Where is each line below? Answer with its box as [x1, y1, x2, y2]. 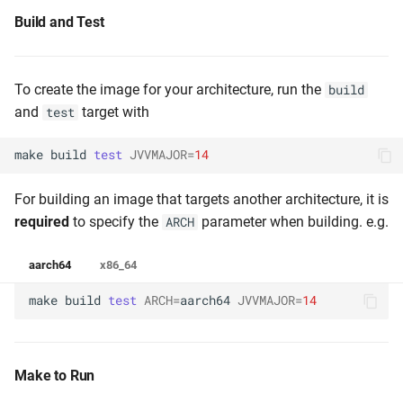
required [14, 212, 69, 230]
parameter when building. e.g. [198, 212, 389, 230]
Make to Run [14, 366, 95, 384]
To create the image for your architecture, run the [14, 80, 325, 98]
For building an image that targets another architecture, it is [14, 190, 389, 208]
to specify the [69, 212, 162, 230]
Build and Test [14, 13, 104, 31]
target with [78, 103, 149, 121]
